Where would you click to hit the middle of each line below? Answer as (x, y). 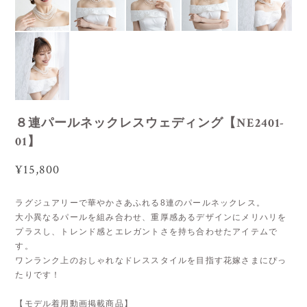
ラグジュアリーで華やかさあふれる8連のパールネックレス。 (140, 202)
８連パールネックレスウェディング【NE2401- (150, 123)
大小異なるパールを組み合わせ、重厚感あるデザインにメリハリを (151, 217)
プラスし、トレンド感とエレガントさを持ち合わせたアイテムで (147, 231)
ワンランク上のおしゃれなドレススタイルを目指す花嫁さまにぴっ (151, 260)
